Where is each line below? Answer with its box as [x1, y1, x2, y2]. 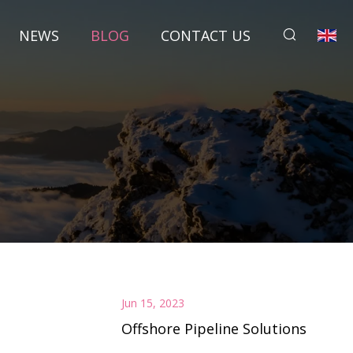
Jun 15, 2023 [121, 295, 184, 311]
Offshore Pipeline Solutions [121, 318, 307, 338]
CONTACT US [161, 26, 251, 45]
